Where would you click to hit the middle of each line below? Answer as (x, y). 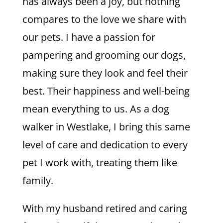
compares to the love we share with (104, 19)
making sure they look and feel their (105, 73)
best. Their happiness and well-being (106, 91)
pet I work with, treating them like (100, 162)
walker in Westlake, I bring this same (106, 126)
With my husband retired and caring (105, 208)
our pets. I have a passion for (89, 37)
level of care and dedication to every (105, 144)
